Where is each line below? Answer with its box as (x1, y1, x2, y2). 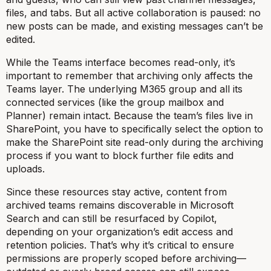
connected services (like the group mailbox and (6, 96, 224, 108)
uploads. (6, 162, 45, 175)
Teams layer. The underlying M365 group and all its (6, 82, 243, 95)
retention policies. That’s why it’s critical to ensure (6, 238, 234, 251)
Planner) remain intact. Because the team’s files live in (6, 109, 253, 122)
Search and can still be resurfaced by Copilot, (6, 212, 217, 224)
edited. (6, 33, 35, 45)
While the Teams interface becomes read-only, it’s (6, 56, 235, 68)
